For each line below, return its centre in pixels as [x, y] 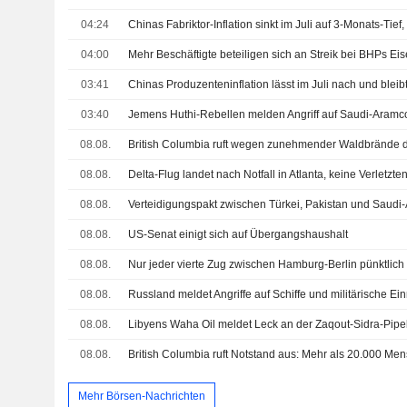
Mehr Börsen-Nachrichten [141, 396]
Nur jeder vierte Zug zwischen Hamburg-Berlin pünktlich [267, 264]
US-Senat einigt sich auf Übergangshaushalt [238, 234]
